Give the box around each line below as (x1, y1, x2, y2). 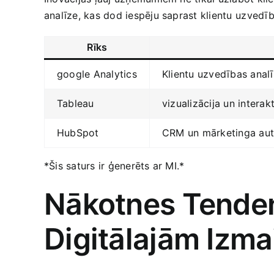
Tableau (57, 97, 94, 109)
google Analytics (57, 67, 137, 80)
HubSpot (57, 126, 99, 139)
